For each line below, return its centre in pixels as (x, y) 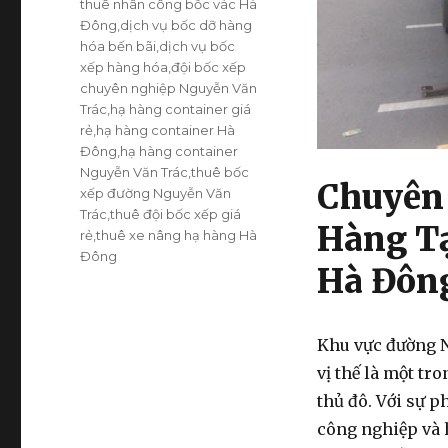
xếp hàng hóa (124, 67)
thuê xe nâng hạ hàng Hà (177, 235)
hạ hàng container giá (181, 109)
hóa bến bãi (118, 46)
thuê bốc (220, 172)
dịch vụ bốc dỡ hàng (186, 25)
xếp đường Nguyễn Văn (156, 193)
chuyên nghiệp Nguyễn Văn (169, 88)
